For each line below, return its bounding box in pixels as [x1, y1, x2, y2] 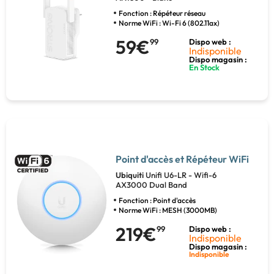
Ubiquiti [115, 170, 146, 180]
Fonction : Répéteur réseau [118, 8, 206, 18]
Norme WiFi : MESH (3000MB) [118, 206, 217, 215]
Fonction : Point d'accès [118, 196, 196, 206]
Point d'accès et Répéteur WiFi [115, 153, 249, 166]
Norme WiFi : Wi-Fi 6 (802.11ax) [118, 18, 220, 28]
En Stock [189, 62, 220, 72]
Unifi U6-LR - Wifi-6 [145, 170, 217, 180]
